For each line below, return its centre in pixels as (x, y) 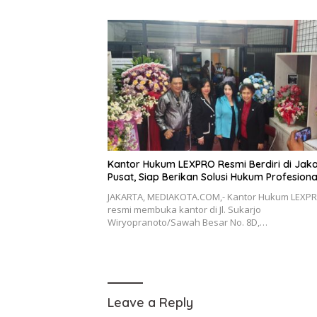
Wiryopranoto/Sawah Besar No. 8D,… (188, 223)
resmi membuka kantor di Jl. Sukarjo (184, 210)
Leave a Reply (150, 303)
